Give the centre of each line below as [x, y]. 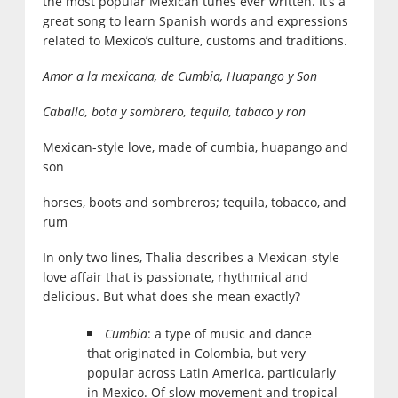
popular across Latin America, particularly [211, 373]
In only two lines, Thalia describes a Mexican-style [191, 258]
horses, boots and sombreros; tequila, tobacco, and [194, 203]
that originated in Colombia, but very [196, 354]
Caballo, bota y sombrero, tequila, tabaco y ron [174, 112]
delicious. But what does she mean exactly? [171, 297]
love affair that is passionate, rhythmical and [175, 277]
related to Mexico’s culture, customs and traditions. [195, 41]
